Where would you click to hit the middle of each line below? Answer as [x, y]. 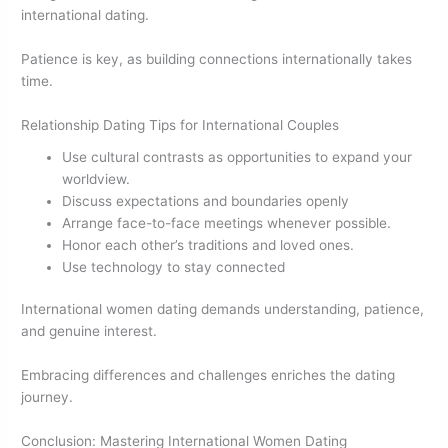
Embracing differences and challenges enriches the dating [208, 375]
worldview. [96, 178]
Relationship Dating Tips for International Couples [180, 125]
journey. [47, 397]
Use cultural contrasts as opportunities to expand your [237, 156]
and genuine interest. [89, 331]
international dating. [85, 15]
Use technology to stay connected [174, 266]
